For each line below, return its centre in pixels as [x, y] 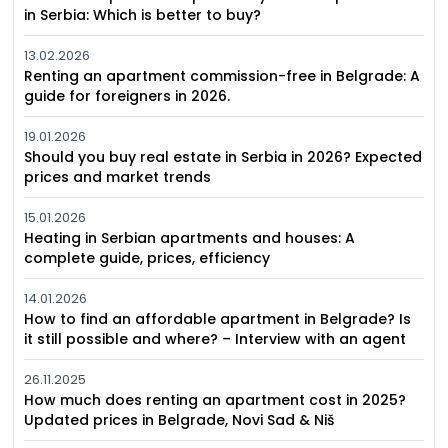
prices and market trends [118, 177]
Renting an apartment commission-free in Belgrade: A [222, 76]
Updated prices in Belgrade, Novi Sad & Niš [179, 420]
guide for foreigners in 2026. [127, 96]
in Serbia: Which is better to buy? [143, 15]
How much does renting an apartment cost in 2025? [215, 400]
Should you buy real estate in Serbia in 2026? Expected [223, 157]
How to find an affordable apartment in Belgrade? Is [218, 319]
